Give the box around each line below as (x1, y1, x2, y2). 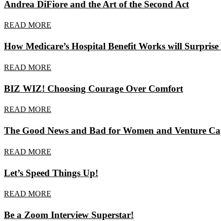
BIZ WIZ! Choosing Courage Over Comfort (4, 83, 183, 94)
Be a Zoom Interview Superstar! (4, 209, 134, 220)
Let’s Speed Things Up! (4, 167, 98, 178)
